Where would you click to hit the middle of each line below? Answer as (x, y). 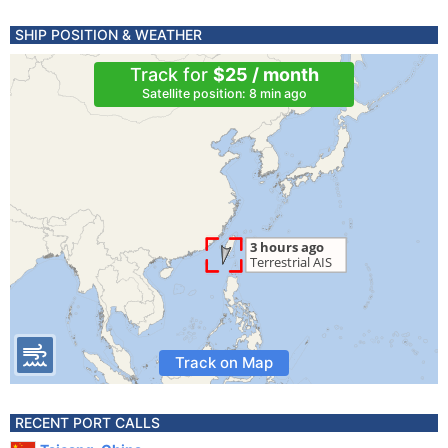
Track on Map (224, 362)
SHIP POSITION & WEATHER (108, 34)
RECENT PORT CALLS (87, 422)
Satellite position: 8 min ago (224, 93)
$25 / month (265, 74)
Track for (171, 74)
